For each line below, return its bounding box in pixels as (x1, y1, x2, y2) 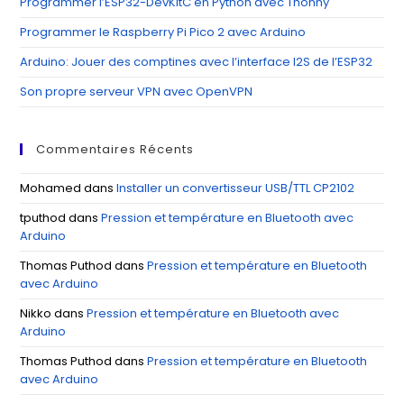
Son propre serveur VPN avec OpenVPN (20, 82, 253, 100)
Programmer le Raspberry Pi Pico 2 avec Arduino (20, 23, 307, 41)
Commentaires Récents (36, 140, 195, 158)
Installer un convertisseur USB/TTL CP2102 (116, 179, 355, 197)
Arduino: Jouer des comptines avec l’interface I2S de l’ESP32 (20, 52, 373, 70)
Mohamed (20, 179, 82, 197)
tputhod (20, 208, 67, 226)
